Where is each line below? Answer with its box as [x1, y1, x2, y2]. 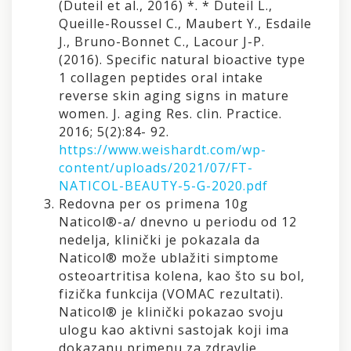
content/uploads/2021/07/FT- [59, 158, 253, 176]
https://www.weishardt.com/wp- [59, 140, 266, 158]
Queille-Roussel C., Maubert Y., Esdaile [59, 14, 312, 32]
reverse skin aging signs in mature [59, 86, 289, 104]
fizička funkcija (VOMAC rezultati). [59, 284, 284, 302]
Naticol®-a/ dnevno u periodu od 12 [59, 212, 297, 230]
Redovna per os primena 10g [59, 194, 248, 212]
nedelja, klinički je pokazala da [59, 230, 260, 248]
